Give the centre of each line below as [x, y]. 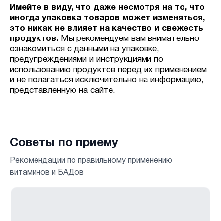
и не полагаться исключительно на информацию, [107, 80]
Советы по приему [64, 143]
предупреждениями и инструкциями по [87, 60]
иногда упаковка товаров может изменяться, [107, 18]
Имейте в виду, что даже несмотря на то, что [107, 8]
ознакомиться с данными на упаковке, [85, 49]
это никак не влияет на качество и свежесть [107, 29]
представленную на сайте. [63, 91]
